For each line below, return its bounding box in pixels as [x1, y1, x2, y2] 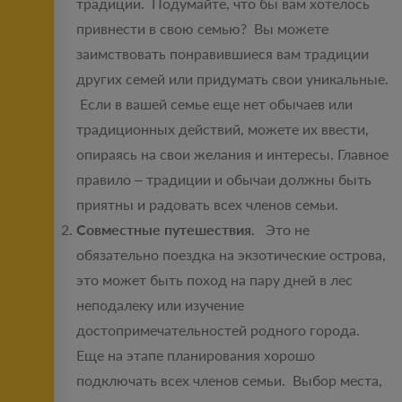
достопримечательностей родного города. [76, 321, 363, 339]
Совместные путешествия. [76, 221, 255, 239]
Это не [255, 221, 310, 239]
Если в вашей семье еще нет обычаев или [76, 95, 353, 113]
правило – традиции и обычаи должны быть [76, 170, 371, 188]
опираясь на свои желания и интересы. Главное [76, 145, 389, 163]
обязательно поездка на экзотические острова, [76, 246, 386, 264]
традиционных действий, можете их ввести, [76, 120, 369, 138]
